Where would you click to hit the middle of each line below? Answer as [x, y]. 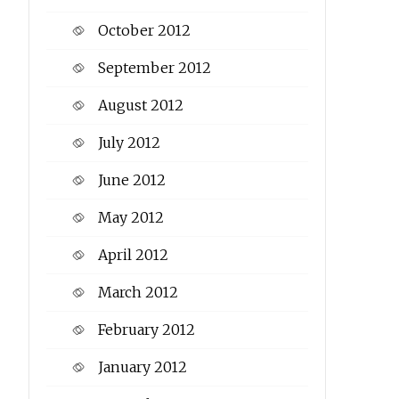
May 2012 [130, 218]
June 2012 [131, 180]
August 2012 [140, 106]
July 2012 [129, 143]
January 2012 [142, 367]
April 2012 [133, 255]
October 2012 [144, 31]
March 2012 [138, 293]
